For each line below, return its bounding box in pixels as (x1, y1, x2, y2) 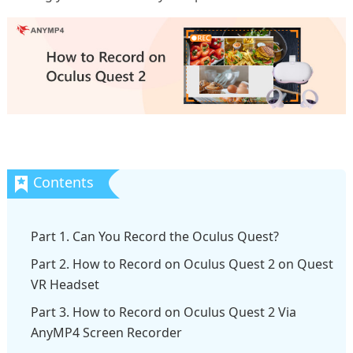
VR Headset (30, 276, 99, 294)
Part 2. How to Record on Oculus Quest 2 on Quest (30, 255, 333, 273)
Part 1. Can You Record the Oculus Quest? (30, 228, 279, 246)
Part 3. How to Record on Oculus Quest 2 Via (30, 303, 296, 321)
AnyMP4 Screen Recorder (30, 324, 182, 342)
